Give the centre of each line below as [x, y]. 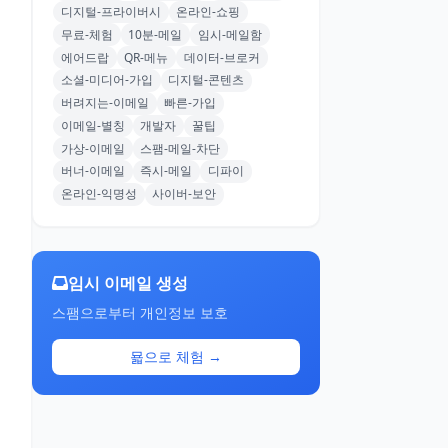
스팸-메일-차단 [180, 148]
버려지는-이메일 [104, 103]
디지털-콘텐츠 [206, 80]
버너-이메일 [92, 171]
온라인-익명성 [98, 194]
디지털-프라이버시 [110, 11]
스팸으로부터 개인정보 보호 [140, 312]
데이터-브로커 [221, 57]
